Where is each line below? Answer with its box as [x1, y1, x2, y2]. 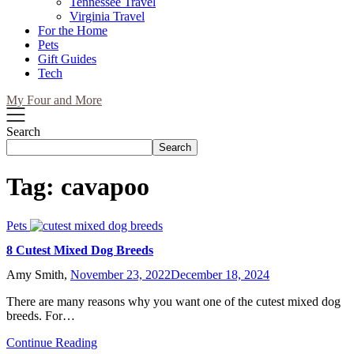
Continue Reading [6, 336, 97, 350]
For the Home [38, 24, 107, 37]
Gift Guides [38, 52, 96, 66]
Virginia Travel [70, 9, 145, 23]
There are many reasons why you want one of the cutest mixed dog [6, 295, 341, 309]
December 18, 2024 [171, 268, 269, 282]
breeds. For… [6, 309, 75, 323]
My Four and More [6, 93, 102, 107]
